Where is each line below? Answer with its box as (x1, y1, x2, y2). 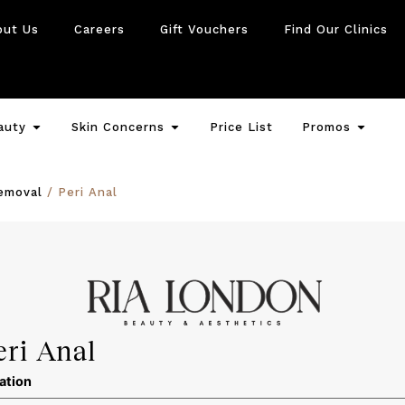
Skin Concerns (71, 120, 165, 135)
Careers (73, 23, 125, 37)
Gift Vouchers (159, 23, 249, 37)
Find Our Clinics (283, 23, 388, 37)
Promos (301, 120, 351, 135)
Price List (209, 120, 273, 135)
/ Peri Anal (42, 185, 118, 200)
